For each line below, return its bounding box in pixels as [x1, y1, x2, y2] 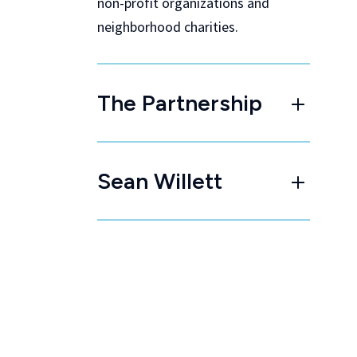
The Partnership [97, 89, 262, 116]
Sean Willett [97, 167, 222, 194]
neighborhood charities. [97, 18, 238, 36]
